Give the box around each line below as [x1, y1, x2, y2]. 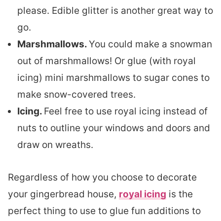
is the [166, 188, 193, 200]
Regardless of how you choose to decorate [8, 172, 197, 183]
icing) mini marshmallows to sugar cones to [17, 72, 210, 83]
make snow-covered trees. [17, 89, 136, 100]
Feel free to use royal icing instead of [44, 106, 208, 117]
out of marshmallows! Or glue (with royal [17, 55, 196, 67]
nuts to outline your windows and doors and [17, 122, 210, 134]
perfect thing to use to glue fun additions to [8, 205, 201, 217]
